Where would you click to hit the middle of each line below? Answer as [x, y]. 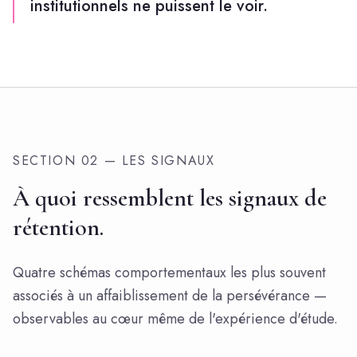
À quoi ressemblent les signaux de [170, 198]
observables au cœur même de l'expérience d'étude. [175, 319]
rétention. [58, 228]
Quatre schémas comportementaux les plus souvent [169, 273]
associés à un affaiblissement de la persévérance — [170, 296]
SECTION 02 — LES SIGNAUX [114, 161]
